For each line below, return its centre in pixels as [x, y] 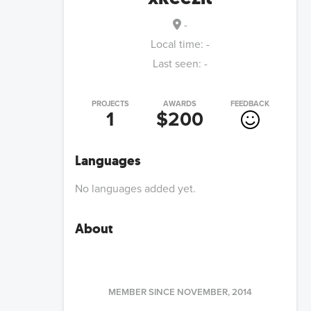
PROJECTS [110, 104]
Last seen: [177, 64]
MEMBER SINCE [142, 293]
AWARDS [180, 104]
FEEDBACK [250, 104]
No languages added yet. [135, 189]
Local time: [178, 45]
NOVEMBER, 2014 [215, 293]
